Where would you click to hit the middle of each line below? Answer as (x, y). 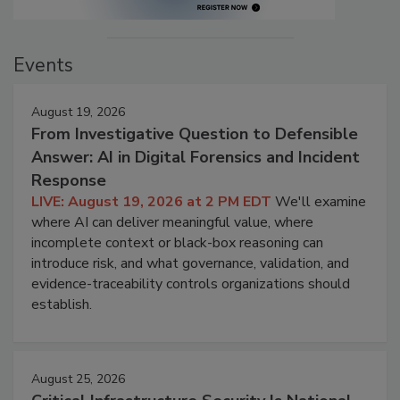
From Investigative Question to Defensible (195, 134)
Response (69, 181)
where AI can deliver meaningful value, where (172, 223)
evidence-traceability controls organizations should (191, 284)
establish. (62, 305)
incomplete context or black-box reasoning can (177, 243)
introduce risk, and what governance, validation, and (190, 264)
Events (43, 66)
